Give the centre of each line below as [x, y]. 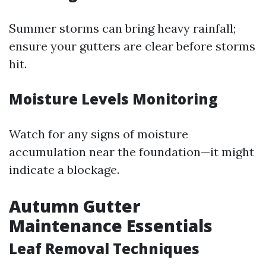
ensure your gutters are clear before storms [132, 46]
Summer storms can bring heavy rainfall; [122, 28]
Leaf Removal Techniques [104, 248]
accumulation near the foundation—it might [132, 152]
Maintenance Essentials [111, 226]
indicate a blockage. [64, 170]
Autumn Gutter [75, 206]
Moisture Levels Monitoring [113, 99]
